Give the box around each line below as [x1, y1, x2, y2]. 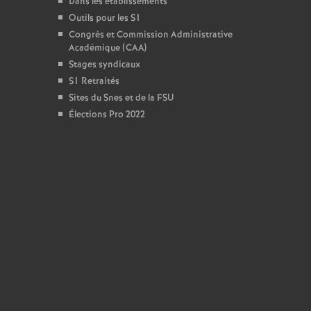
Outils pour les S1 [68, 12, 141, 25]
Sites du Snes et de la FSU [68, 92, 174, 105]
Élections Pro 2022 [68, 108, 145, 121]
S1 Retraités [68, 75, 119, 88]
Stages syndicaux [68, 58, 140, 72]
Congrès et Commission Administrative [68, 28, 233, 42]
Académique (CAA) [68, 42, 146, 55]
